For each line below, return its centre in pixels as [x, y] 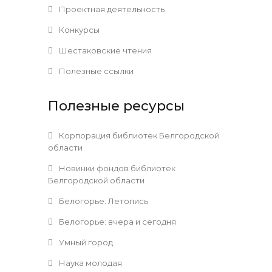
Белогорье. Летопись [103, 201]
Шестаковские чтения [104, 51]
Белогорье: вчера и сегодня [117, 222]
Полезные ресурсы [116, 106]
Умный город [85, 243]
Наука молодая [90, 263]
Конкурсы [78, 30]
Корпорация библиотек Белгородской [138, 136]
